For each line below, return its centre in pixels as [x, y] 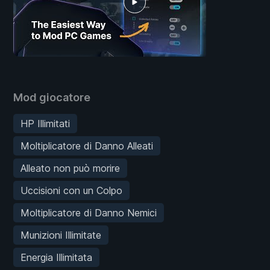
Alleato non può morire [70, 168]
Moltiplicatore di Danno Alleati [87, 146]
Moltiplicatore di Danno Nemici [89, 212]
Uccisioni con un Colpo [71, 190]
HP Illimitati [45, 123]
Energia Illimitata [56, 257]
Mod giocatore [52, 97]
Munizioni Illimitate [61, 235]
